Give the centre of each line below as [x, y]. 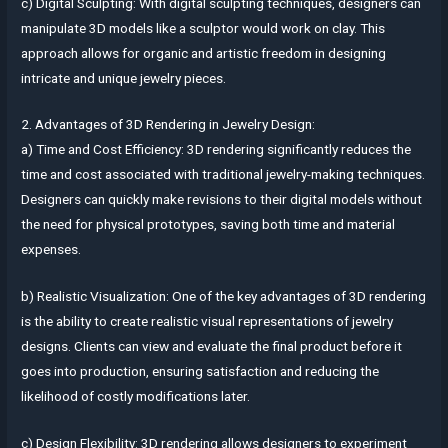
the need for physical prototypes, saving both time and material [208, 224]
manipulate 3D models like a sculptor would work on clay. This [203, 27]
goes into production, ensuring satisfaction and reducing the [200, 371]
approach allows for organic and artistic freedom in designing [204, 52]
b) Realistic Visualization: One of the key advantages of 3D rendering [224, 296]
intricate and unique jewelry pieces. [124, 77]
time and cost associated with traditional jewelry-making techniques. [223, 174]
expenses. [51, 249]
